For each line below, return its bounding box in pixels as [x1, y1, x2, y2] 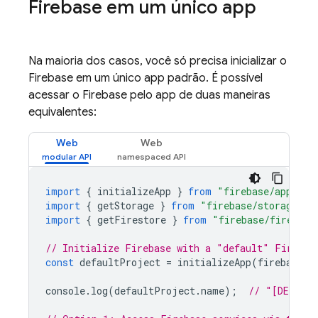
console [45, 284, 85, 297]
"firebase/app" [217, 185, 298, 198]
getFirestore [97, 213, 166, 226]
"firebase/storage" [200, 199, 304, 212]
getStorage [97, 199, 154, 212]
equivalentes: [28, 105, 97, 119]
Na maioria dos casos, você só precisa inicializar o [28, 54, 287, 68]
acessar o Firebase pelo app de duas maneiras [28, 88, 270, 102]
